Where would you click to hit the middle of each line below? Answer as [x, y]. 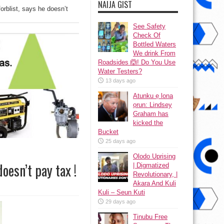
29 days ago [120, 201]
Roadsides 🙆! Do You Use [137, 62]
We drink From [154, 53]
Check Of [147, 35]
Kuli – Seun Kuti [121, 192]
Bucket [108, 132]
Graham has [151, 114]
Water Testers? [120, 71]
